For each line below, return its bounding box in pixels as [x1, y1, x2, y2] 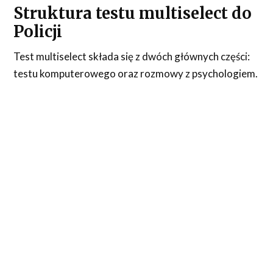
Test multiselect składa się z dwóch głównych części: [13, 49, 250, 63]
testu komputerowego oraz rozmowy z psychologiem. [13, 66, 258, 80]
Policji [13, 21, 63, 41]
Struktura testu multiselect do [13, 3, 252, 23]
